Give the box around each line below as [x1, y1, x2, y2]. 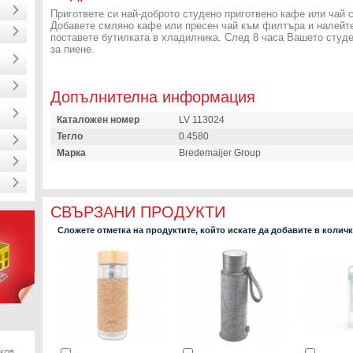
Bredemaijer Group [179, 147, 261, 158]
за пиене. [50, 43, 95, 55]
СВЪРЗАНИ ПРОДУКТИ [50, 203, 225, 221]
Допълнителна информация [50, 88, 255, 106]
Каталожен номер [57, 114, 139, 125]
